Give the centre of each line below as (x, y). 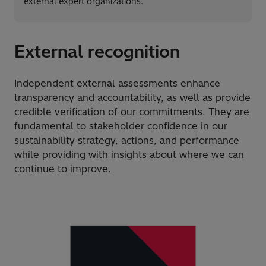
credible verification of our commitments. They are (132, 111)
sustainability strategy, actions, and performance (127, 140)
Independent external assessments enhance (117, 83)
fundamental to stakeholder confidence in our (121, 126)
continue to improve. (63, 168)
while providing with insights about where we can (129, 154)
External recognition (97, 51)
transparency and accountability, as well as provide (132, 97)
